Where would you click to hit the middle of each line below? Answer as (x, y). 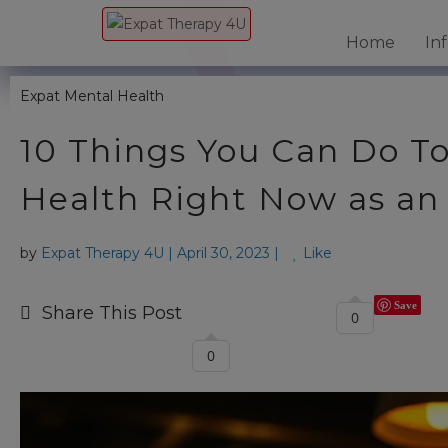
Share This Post (112, 313)
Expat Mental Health (92, 96)
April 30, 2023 (223, 253)
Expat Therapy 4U (102, 253)
